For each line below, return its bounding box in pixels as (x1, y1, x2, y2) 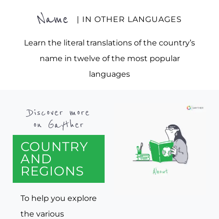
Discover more (27, 105, 90, 120)
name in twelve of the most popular (39, 54, 180, 64)
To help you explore (21, 193, 97, 203)
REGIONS (21, 163, 84, 179)
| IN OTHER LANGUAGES (76, 14, 182, 24)
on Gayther (33, 117, 84, 132)
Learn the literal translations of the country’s (24, 38, 195, 48)
